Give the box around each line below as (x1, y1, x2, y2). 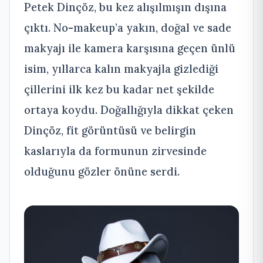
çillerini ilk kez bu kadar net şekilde (24, 82, 214, 96)
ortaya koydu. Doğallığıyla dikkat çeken (24, 102, 234, 117)
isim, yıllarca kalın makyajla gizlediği (24, 61, 218, 76)
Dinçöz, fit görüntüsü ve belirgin (24, 123, 196, 137)
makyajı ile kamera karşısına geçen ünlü (24, 41, 235, 55)
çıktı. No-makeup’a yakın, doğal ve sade (24, 20, 231, 35)
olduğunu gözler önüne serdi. (24, 164, 180, 178)
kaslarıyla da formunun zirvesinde (24, 143, 207, 158)
